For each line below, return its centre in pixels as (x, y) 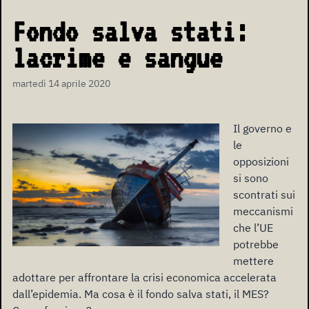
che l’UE (253, 228)
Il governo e (262, 129)
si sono (251, 178)
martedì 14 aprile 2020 (61, 83)
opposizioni (261, 162)
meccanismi (263, 211)
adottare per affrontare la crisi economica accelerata (144, 278)
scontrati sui (264, 195)
